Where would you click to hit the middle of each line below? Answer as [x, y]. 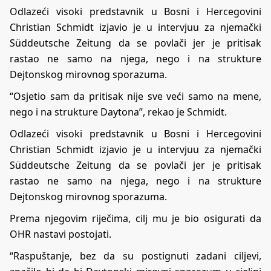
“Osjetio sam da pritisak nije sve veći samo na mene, [135, 96]
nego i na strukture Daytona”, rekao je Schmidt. [118, 112]
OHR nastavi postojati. [60, 234]
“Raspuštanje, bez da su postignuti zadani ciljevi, [135, 256]
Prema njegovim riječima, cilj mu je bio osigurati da [135, 218]
